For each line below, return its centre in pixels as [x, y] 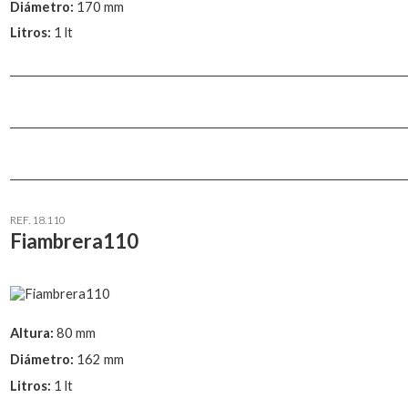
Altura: [33, 333]
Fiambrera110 [74, 240]
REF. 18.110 [38, 219]
